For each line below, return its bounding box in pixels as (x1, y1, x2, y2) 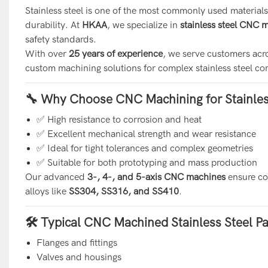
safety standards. (25, 33, 96, 45)
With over (25, 48, 69, 59)
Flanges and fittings (36, 237, 118, 248)
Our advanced (25, 171, 87, 182)
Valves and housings (36, 251, 122, 263)
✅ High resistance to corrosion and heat (36, 114, 202, 125)
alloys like (25, 185, 69, 197)
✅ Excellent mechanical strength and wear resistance (36, 128, 257, 139)
